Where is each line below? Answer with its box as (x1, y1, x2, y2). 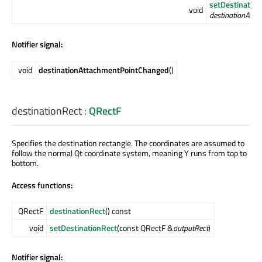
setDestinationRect (50, 221, 117, 234)
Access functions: (12, 178, 73, 191)
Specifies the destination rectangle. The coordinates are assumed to (12, 136, 244, 149)
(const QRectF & (117, 221, 173, 234)
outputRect (173, 221, 208, 234)
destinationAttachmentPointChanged (39, 63, 169, 76)
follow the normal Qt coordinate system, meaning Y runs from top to (12, 146, 247, 159)
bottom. (12, 156, 39, 169)
